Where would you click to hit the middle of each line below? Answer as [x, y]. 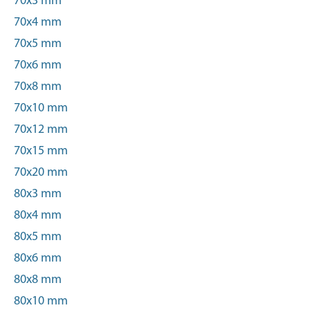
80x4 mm [38, 216]
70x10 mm [41, 108]
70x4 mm [38, 22]
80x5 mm [38, 237]
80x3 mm [38, 194]
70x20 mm [41, 173]
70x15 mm [41, 151]
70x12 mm [41, 130]
